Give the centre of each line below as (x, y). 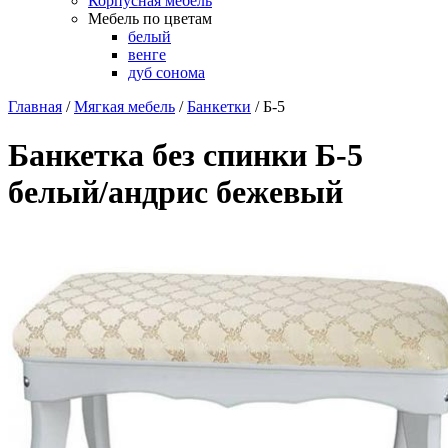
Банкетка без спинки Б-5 (185, 155)
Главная (35, 106)
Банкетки (219, 106)
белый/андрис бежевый (175, 192)
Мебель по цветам (150, 18)
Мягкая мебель (124, 106)
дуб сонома (166, 72)
